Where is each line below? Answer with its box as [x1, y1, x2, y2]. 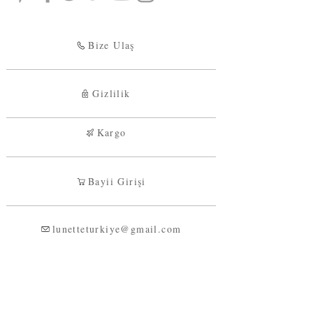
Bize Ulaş [88, 38, 135, 52]
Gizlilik [92, 87, 131, 101]
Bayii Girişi [88, 175, 146, 189]
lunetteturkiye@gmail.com [52, 222, 182, 236]
